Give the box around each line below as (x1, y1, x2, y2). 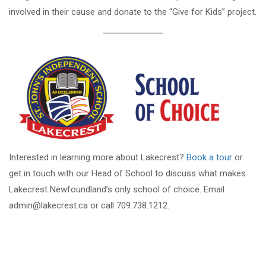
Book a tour (186, 151, 232, 163)
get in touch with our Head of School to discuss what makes (9, 167, 246, 179)
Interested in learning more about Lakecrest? (9, 151, 186, 163)
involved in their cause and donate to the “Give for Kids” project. (9, 7, 256, 17)
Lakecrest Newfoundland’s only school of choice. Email (9, 183, 224, 195)
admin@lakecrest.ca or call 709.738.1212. (9, 199, 169, 211)
